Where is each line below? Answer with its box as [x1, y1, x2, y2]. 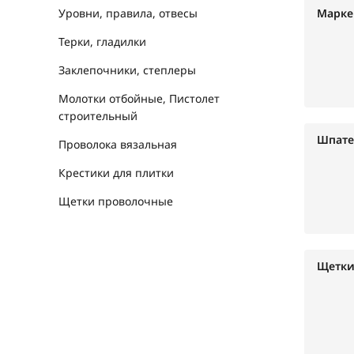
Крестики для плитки [58, 165, 174, 180]
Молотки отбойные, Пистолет [58, 91, 220, 106]
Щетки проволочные [58, 194, 173, 209]
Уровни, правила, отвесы [58, 6, 198, 21]
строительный [58, 108, 137, 123]
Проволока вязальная [58, 137, 177, 152]
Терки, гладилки [58, 34, 146, 49]
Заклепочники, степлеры [58, 62, 196, 77]
